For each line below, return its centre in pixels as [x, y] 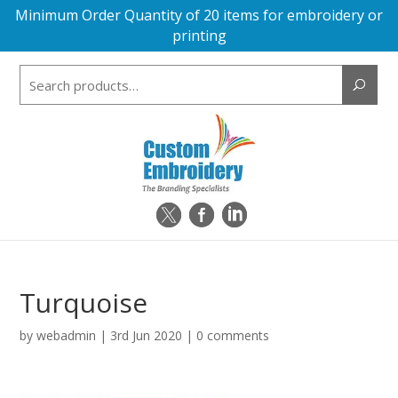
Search [218, 74]
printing [199, 36]
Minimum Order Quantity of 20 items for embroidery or [199, 15]
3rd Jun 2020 [147, 335]
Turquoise [84, 302]
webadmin [67, 335]
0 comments [233, 335]
